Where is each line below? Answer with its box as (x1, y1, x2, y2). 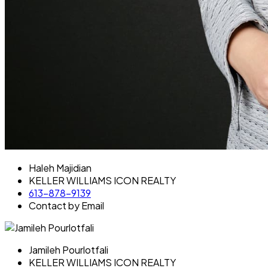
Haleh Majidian (29, 161, 92, 174)
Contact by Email (29, 199, 104, 212)
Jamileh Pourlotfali (29, 243, 108, 256)
